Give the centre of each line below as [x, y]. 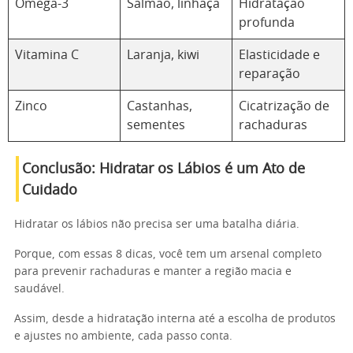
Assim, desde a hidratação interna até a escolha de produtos [175, 319]
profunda [267, 23]
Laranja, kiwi [163, 55]
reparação [269, 74]
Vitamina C [47, 55]
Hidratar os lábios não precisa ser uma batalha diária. [157, 225]
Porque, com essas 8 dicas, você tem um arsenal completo [168, 255]
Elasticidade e [279, 55]
